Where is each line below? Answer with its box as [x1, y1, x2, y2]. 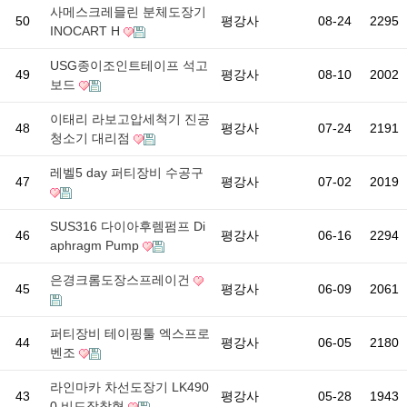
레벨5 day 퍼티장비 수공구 [50, 165, 203, 180]
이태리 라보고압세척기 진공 [50, 112, 210, 126]
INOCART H [50, 24, 124, 38]
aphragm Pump [50, 238, 143, 253]
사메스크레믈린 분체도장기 [50, 5, 206, 19]
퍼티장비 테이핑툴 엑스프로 [50, 326, 210, 341]
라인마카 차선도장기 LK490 [50, 380, 209, 394]
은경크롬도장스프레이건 [50, 273, 194, 287]
